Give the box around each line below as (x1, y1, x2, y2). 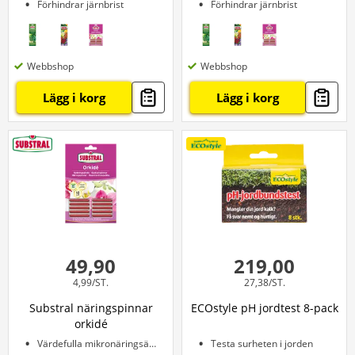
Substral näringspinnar (29, 300, 153, 315)
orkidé (74, 316, 108, 331)
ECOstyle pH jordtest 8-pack (190, 300, 338, 315)
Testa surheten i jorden (211, 337, 313, 350)
